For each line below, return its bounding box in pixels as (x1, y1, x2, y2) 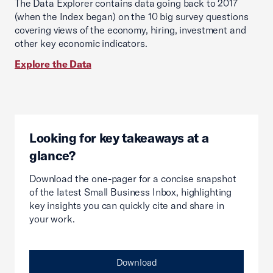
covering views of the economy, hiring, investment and (15, 23, 246, 36)
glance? (29, 147, 76, 163)
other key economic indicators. (15, 37, 150, 49)
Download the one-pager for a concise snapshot (29, 172, 236, 185)
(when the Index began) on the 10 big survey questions (15, 10, 249, 23)
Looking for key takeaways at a (29, 129, 209, 146)
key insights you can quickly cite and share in (29, 199, 224, 211)
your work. (29, 212, 75, 225)
